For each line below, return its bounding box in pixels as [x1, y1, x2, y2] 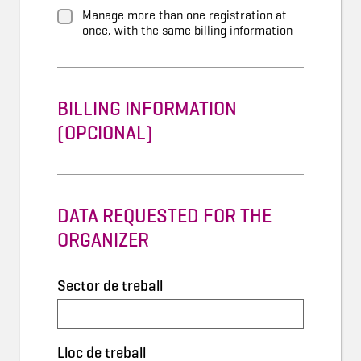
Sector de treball [57, 276, 163, 295]
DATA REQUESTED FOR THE [57, 204, 272, 228]
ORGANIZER [57, 228, 149, 252]
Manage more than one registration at [81, 7, 287, 23]
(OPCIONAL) [57, 121, 153, 145]
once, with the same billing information [81, 23, 293, 38]
